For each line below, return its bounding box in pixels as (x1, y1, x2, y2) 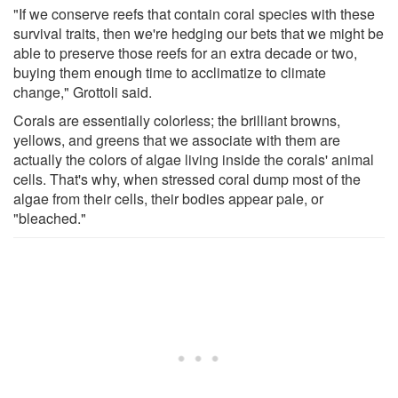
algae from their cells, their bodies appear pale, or (13, 187, 323, 209)
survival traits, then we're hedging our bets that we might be (13, 22, 384, 44)
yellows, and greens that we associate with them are (13, 129, 340, 150)
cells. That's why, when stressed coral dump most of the (13, 168, 361, 189)
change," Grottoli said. (13, 81, 152, 102)
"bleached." (13, 207, 86, 228)
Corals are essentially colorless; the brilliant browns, (13, 109, 340, 131)
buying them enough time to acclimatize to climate (13, 61, 326, 83)
